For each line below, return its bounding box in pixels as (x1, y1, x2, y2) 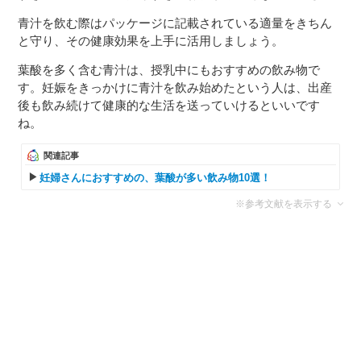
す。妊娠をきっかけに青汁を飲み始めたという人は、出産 (18, 80, 333, 94)
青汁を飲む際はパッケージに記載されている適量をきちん (18, 15, 333, 30)
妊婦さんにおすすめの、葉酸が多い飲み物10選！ (39, 171, 272, 184)
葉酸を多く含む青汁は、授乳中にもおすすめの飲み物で (18, 62, 321, 77)
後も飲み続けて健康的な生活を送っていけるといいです (18, 98, 321, 112)
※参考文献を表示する (234, 197, 332, 210)
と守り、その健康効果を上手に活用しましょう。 (18, 33, 284, 48)
